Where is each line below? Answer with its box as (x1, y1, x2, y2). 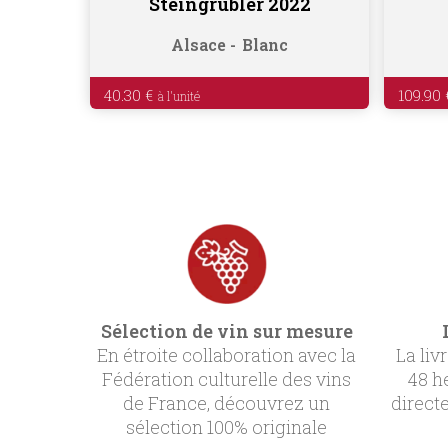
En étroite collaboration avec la (97, 342, 357, 367)
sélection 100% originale (126, 414, 328, 439)
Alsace (171, 34, 227, 56)
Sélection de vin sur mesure (100, 318, 353, 343)
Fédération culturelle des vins (102, 366, 352, 391)
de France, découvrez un (123, 390, 331, 415)
